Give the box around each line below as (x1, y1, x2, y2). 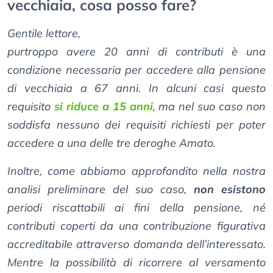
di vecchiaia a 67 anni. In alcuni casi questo (7, 81, 266, 96)
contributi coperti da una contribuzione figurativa (7, 219, 266, 233)
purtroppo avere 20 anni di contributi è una (7, 44, 266, 59)
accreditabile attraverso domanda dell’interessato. (7, 237, 266, 252)
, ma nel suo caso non (152, 99, 266, 114)
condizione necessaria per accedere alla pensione (7, 63, 266, 77)
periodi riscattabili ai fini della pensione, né (7, 200, 266, 215)
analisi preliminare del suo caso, (7, 182, 194, 197)
